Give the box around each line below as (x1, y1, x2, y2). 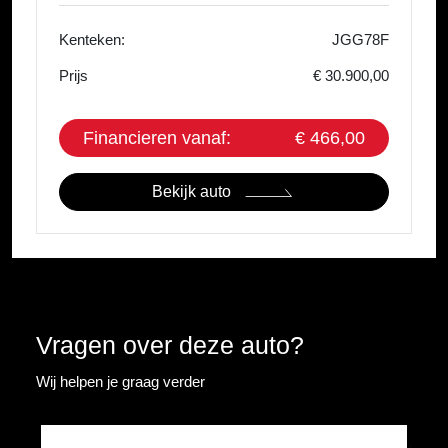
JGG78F (332, 31, 389, 49)
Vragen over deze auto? (36, 331, 304, 360)
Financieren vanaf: (83, 128, 231, 149)
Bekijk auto (151, 183, 231, 201)
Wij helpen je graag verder (36, 373, 205, 391)
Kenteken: (59, 31, 125, 49)
